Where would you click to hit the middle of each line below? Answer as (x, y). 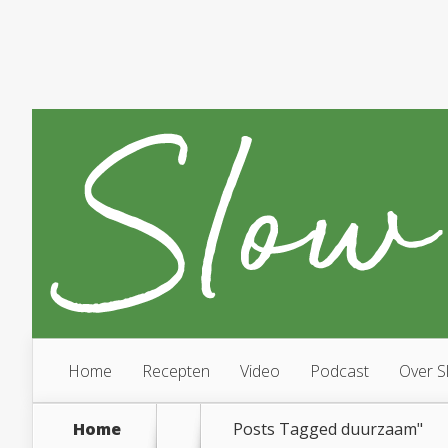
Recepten (176, 371)
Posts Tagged (287, 429)
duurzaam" (382, 429)
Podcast (339, 371)
